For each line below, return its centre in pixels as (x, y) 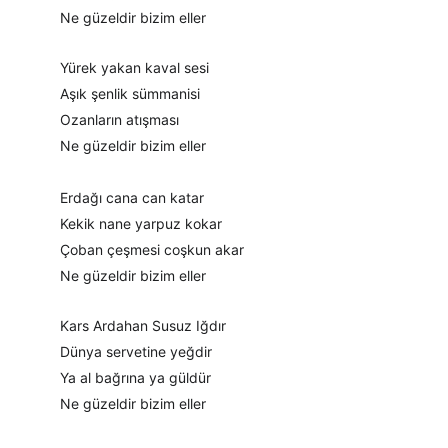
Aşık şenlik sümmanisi (130, 93)
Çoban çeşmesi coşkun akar (152, 249)
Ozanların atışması (119, 119)
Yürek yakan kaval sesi (134, 67)
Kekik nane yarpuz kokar (141, 223)
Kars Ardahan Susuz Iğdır (143, 325)
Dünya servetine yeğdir (136, 351)
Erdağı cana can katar (132, 197)
